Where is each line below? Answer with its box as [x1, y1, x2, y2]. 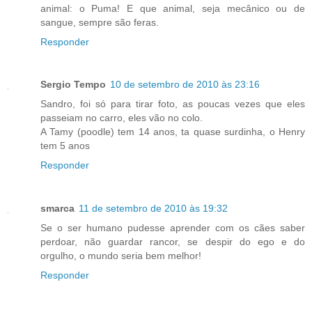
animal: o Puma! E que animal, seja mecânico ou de [40, 2, 305, 14]
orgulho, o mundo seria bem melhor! [40, 250, 201, 262]
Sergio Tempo [40, 79, 106, 91]
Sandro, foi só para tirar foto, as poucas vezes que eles [40, 98, 305, 110]
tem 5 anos [40, 140, 90, 152]
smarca [40, 203, 75, 214]
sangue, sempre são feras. [40, 16, 159, 28]
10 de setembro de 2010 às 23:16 [110, 79, 260, 91]
